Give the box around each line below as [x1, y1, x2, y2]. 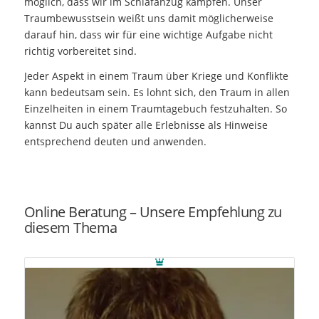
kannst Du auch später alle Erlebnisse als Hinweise [23, 118, 268, 132]
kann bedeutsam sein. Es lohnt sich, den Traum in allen [23, 85, 290, 100]
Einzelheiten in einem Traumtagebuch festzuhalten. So [23, 102, 287, 116]
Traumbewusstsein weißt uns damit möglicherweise [23, 11, 273, 26]
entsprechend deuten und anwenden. [23, 135, 206, 149]
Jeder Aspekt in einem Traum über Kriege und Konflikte [23, 69, 288, 83]
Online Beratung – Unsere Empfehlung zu [23, 202, 282, 221]
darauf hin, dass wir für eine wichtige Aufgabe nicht [23, 28, 273, 42]
